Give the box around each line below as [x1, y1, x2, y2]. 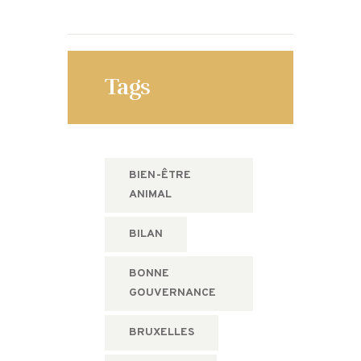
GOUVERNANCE [128, 285, 216, 300]
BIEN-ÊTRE [128, 168, 191, 182]
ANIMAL [128, 187, 172, 201]
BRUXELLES [128, 325, 194, 339]
